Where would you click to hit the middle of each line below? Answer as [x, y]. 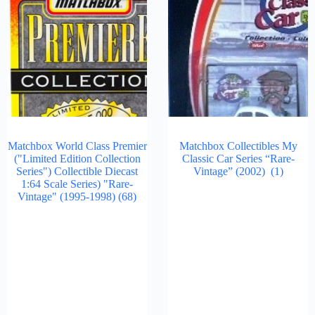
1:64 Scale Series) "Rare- [77, 184]
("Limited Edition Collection [77, 159]
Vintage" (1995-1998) [68, 197]
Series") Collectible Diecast [77, 171]
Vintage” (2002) [232, 171]
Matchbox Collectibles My [238, 146]
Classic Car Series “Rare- [238, 159]
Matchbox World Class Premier [77, 146]
